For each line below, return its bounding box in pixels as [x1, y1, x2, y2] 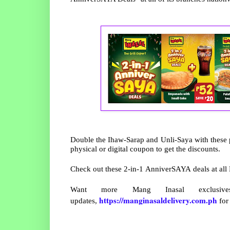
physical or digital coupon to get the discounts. [70, 144, 222, 154]
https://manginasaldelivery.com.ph [99, 195, 217, 206]
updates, [70, 196, 99, 205]
